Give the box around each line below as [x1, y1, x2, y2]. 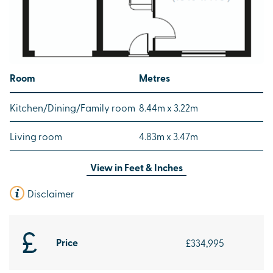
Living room [10, 129, 62, 143]
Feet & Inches [124, 160, 183, 174]
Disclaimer [27, 186, 74, 200]
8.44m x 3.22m [139, 100, 198, 114]
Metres [139, 70, 170, 85]
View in [90, 160, 124, 174]
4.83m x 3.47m [139, 129, 198, 143]
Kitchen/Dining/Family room [10, 100, 135, 114]
